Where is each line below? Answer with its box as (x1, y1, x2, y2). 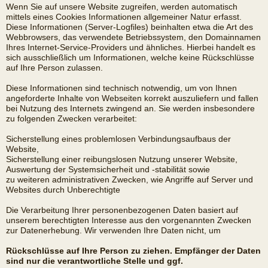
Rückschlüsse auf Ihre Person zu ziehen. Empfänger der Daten (6, 246, 261, 255)
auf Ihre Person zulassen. (6, 63, 103, 72)
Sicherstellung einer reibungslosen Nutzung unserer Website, (6, 155, 237, 164)
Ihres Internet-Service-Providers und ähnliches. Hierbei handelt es (6, 43, 255, 52)
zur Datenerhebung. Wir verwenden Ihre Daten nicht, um (6, 226, 221, 235)
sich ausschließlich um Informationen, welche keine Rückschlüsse (6, 53, 254, 62)
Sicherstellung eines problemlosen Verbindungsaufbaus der (6, 135, 231, 144)
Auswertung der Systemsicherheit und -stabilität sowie (6, 165, 210, 174)
